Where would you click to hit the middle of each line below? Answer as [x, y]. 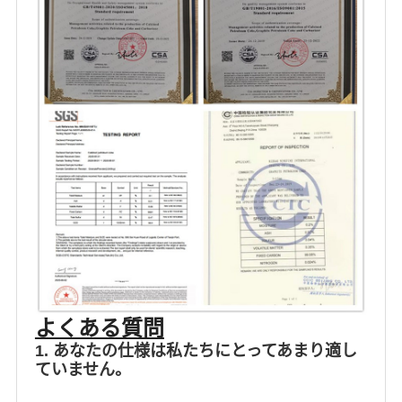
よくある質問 [99, 328]
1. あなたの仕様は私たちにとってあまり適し [196, 350]
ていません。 [83, 369]
